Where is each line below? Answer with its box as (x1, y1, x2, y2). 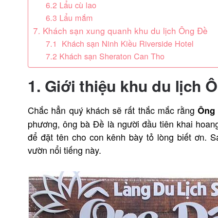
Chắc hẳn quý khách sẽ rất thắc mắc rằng (28, 104, 198, 116)
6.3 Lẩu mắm (45, 12, 93, 23)
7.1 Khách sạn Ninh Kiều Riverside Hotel (45, 37, 196, 49)
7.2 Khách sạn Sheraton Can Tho (45, 50, 164, 62)
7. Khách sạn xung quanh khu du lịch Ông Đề (33, 24, 208, 36)
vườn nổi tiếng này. (28, 144, 102, 156)
